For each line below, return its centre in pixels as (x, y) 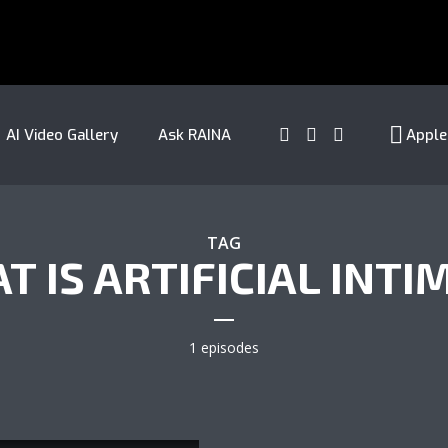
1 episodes (224, 347)
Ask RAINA (194, 135)
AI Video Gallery (61, 135)
